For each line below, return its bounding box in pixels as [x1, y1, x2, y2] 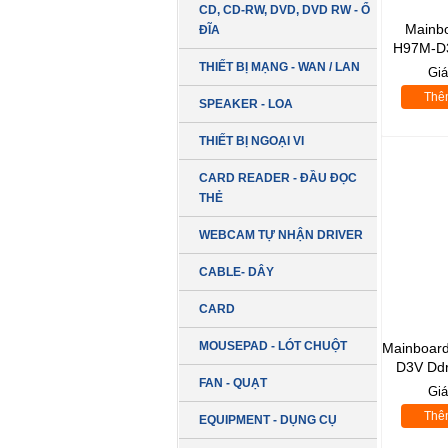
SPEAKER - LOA [199, 97, 293, 111]
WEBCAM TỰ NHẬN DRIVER [199, 228, 363, 242]
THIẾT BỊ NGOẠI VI [199, 134, 304, 148]
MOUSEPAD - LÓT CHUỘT [199, 339, 347, 353]
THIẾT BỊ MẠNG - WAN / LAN [199, 60, 360, 74]
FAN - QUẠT [199, 376, 267, 390]
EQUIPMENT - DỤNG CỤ [199, 413, 337, 427]
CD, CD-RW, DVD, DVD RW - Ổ [199, 3, 370, 17]
